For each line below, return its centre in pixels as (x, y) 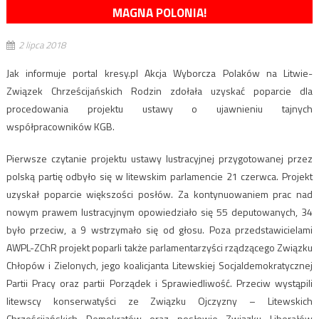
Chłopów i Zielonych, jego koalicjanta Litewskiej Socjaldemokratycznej (159, 266)
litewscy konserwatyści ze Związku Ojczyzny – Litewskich (159, 301)
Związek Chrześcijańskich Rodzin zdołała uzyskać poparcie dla (159, 91)
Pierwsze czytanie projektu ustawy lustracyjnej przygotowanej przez (159, 159)
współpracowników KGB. (60, 127)
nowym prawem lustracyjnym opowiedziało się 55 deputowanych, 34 (159, 212)
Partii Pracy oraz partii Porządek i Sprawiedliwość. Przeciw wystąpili (159, 283)
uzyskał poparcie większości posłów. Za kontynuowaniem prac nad (159, 194)
